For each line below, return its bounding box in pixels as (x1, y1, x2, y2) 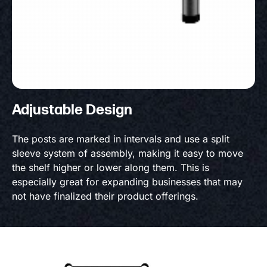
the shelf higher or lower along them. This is (12, 162, 209, 174)
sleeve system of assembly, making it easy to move (12, 147, 243, 160)
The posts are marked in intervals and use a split (12, 133, 229, 145)
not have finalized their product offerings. (12, 190, 198, 203)
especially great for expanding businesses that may (12, 176, 243, 188)
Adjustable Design (12, 101, 132, 119)
